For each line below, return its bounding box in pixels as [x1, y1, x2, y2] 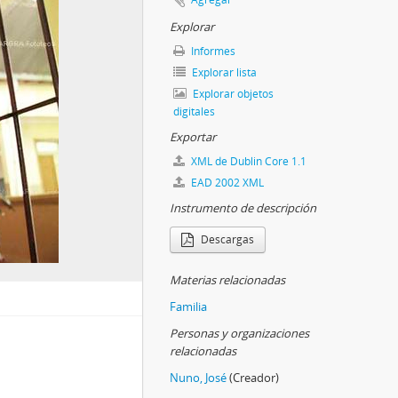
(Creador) [229, 370, 279, 386]
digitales [173, 104, 215, 120]
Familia [170, 298, 207, 315]
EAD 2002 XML [188, 175, 264, 191]
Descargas [198, 232, 254, 248]
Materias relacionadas [170, 272, 285, 289]
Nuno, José [170, 370, 227, 386]
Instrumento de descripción [170, 200, 316, 217]
